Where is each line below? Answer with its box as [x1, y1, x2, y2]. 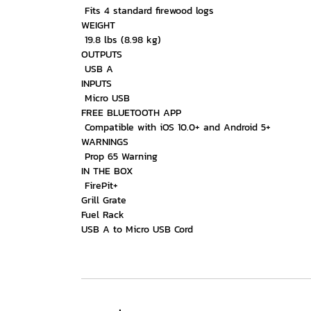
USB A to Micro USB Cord [81, 222, 193, 237]
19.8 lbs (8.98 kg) [81, 33, 161, 47]
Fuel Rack [81, 208, 124, 222]
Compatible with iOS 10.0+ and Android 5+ [81, 120, 271, 135]
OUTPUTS [81, 47, 122, 62]
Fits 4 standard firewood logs [81, 3, 214, 18]
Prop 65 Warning [81, 149, 158, 164]
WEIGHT [81, 18, 115, 33]
